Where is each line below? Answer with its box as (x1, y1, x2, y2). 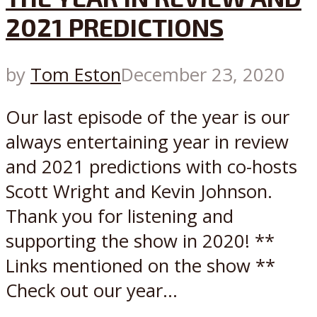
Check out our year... (6, 278, 178, 304)
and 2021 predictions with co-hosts (6, 154, 297, 180)
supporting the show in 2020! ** (6, 229, 275, 254)
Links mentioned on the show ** (6, 253, 275, 279)
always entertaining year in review (6, 129, 289, 155)
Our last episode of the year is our (6, 105, 289, 130)
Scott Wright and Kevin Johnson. (6, 179, 272, 204)
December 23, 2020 (121, 62, 285, 87)
